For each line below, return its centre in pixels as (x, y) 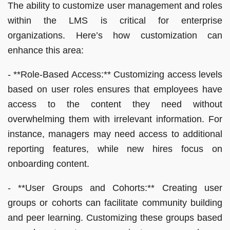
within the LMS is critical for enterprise (115, 20)
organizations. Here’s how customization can (115, 35)
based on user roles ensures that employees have (115, 89)
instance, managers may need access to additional (115, 134)
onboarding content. (49, 164)
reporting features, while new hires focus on (115, 149)
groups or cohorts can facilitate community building (115, 203)
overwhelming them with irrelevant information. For (115, 119)
